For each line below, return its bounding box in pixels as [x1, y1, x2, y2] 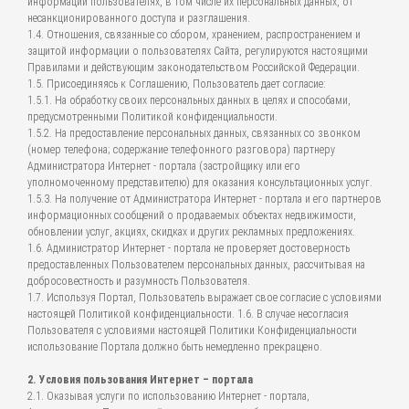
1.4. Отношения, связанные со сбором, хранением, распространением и [27, 28, 361, 41]
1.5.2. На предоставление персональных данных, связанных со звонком [27, 127, 361, 140]
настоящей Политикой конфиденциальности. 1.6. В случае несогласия [27, 308, 349, 320]
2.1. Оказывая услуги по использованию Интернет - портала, [27, 390, 309, 403]
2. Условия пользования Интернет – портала [27, 373, 253, 386]
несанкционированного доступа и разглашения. [27, 12, 250, 25]
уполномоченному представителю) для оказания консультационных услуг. [27, 176, 372, 189]
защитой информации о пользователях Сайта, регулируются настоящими [27, 45, 368, 58]
